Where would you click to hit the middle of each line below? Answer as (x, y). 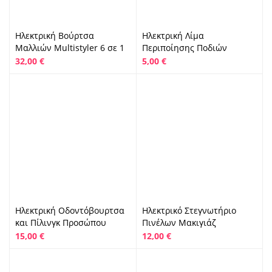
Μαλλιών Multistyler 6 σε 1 (70, 47)
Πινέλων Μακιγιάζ (179, 223)
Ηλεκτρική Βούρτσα (55, 35)
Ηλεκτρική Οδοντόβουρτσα (70, 210)
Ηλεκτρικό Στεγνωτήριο (189, 210)
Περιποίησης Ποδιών (184, 47)
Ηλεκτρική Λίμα (173, 35)
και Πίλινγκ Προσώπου (61, 223)
